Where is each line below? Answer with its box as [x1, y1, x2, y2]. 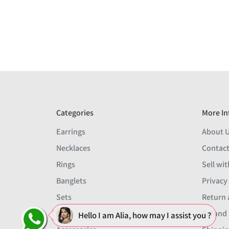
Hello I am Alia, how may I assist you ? [78, 209, 211, 221]
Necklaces [56, 142, 90, 153]
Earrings [56, 126, 85, 137]
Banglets [56, 175, 86, 186]
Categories [56, 107, 94, 118]
